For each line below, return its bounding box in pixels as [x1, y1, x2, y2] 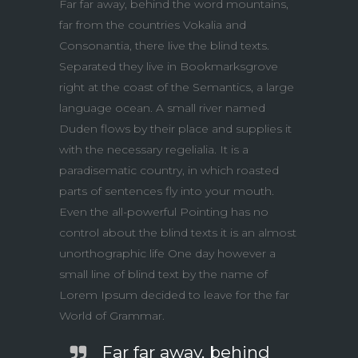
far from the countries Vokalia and [59, 18, 246, 32]
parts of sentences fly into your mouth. [59, 184, 274, 198]
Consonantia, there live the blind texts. [59, 38, 269, 53]
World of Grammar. [59, 308, 165, 323]
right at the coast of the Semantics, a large [59, 80, 294, 94]
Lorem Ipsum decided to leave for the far [59, 288, 289, 302]
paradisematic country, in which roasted [59, 163, 279, 177]
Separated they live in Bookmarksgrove [59, 59, 278, 74]
